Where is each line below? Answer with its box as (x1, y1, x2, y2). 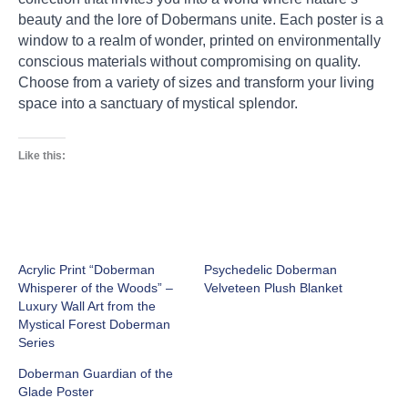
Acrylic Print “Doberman (18, 262, 155, 278)
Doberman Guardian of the (18, 366, 173, 382)
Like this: (18, 149, 66, 163)
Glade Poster (18, 384, 94, 400)
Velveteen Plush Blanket (204, 280, 342, 296)
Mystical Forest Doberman (18, 317, 170, 332)
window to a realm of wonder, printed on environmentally (18, 33, 381, 49)
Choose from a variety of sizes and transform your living (18, 75, 374, 91)
